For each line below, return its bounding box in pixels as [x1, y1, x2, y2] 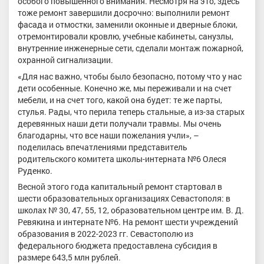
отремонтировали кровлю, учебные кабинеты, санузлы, [18, 31, 233, 42]
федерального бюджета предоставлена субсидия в [18, 240, 217, 252]
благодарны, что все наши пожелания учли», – [18, 129, 199, 141]
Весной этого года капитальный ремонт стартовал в [18, 181, 222, 193]
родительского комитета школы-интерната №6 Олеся [18, 153, 226, 164]
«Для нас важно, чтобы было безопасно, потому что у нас [18, 70, 242, 82]
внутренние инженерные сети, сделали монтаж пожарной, [18, 42, 243, 54]
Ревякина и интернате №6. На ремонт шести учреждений [18, 216, 238, 228]
